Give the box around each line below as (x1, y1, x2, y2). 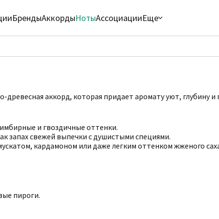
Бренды (12, 12, 42, 23)
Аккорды (42, 12, 76, 23)
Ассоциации (96, 12, 143, 23)
